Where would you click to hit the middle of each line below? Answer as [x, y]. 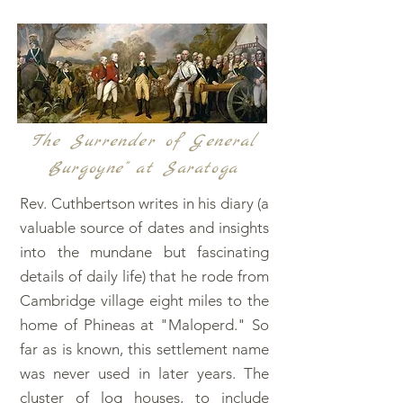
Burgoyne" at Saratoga [143, 169]
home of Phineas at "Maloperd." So [144, 325]
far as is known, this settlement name [144, 349]
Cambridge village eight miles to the [144, 300]
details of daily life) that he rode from [144, 276]
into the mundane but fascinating [144, 252]
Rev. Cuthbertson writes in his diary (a [144, 203]
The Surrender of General [143, 142]
